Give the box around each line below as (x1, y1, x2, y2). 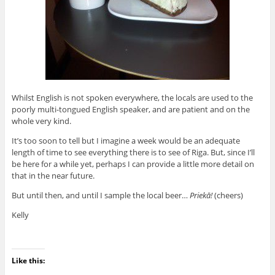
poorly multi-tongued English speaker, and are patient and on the (11, 104, 250, 115)
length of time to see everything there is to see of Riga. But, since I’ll (11, 147, 255, 158)
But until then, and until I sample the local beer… (11, 190, 190, 201)
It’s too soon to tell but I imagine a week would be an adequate (11, 135, 240, 147)
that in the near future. (11, 170, 95, 182)
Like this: (11, 255, 45, 266)
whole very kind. (11, 115, 71, 127)
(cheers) (212, 190, 243, 201)
